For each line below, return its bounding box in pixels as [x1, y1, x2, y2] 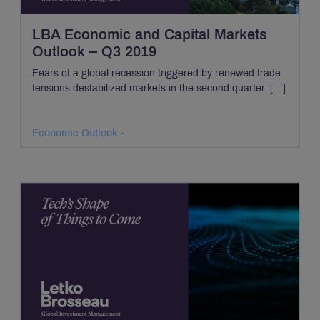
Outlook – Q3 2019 [32, 44, 156, 60]
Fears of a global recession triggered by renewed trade [32, 67, 281, 79]
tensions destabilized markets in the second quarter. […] [32, 82, 286, 94]
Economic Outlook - [32, 128, 124, 139]
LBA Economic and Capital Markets [32, 26, 267, 43]
